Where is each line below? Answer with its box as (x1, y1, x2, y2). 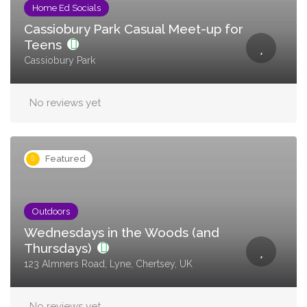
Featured (45, 153, 86, 164)
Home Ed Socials (32, 3, 101, 13)
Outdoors (32, 206, 70, 217)
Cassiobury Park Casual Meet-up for (24, 21, 243, 36)
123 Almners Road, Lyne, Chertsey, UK (24, 258, 193, 269)
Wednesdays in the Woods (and (24, 225, 219, 240)
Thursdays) (24, 241, 95, 256)
